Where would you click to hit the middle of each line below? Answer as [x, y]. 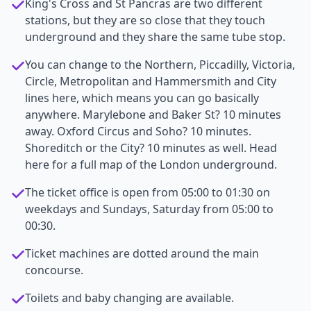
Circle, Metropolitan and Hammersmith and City [151, 81]
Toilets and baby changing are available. [129, 298]
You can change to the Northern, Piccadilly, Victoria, [160, 65]
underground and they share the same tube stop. [155, 37]
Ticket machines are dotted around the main [142, 253]
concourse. [54, 270]
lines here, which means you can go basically [142, 98]
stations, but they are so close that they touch [145, 20]
